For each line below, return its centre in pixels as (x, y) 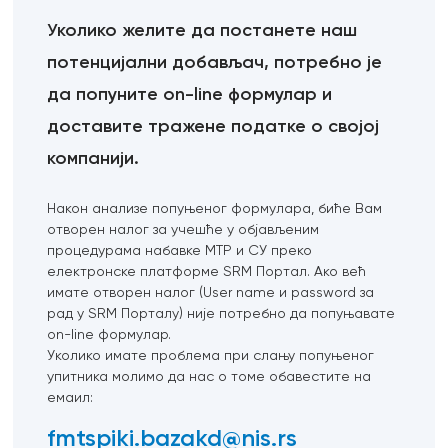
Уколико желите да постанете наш (202, 30)
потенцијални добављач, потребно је (215, 62)
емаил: (70, 397)
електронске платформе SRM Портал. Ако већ (207, 271)
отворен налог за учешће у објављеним (183, 229)
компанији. (93, 158)
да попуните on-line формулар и (190, 94)
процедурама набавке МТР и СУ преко (180, 250)
